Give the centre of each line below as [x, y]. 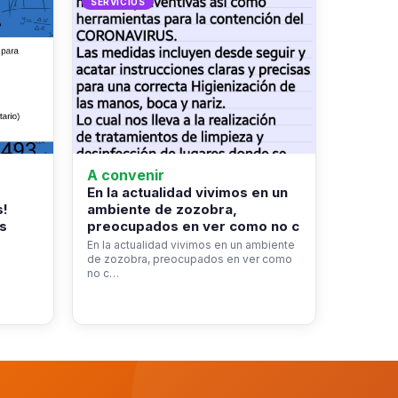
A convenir [126, 175]
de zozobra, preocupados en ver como [190, 259]
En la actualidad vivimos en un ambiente [191, 245]
